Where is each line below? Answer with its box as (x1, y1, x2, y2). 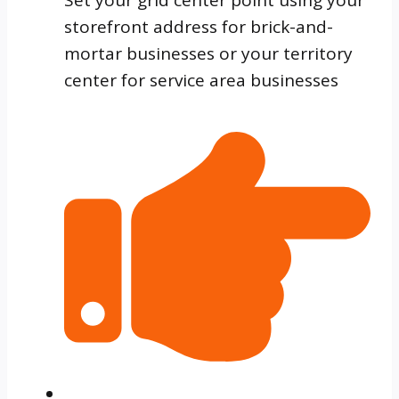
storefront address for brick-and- (64, 14, 333, 38)
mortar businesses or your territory (64, 41, 353, 65)
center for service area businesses (64, 68, 338, 92)
